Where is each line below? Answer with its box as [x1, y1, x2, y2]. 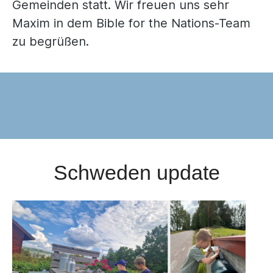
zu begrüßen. [12, 34, 89, 49]
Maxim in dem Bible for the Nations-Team [12, 15, 250, 30]
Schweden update [53, 160, 220, 184]
